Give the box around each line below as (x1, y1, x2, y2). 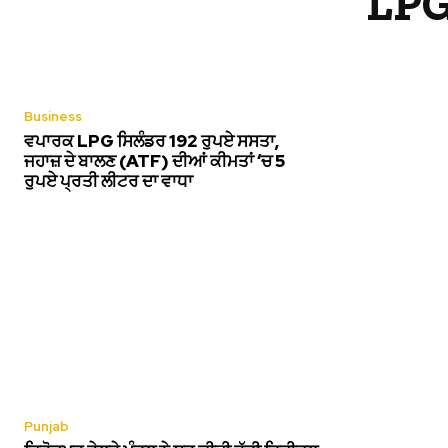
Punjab (24, 418, 69, 436)
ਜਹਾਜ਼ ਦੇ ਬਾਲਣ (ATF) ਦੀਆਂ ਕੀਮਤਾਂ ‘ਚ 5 (24, 150, 285, 173)
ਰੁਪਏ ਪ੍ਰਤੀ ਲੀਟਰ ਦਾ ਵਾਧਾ (24, 170, 193, 193)
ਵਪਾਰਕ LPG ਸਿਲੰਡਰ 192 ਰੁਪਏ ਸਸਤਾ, (24, 130, 279, 153)
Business (24, 108, 82, 126)
